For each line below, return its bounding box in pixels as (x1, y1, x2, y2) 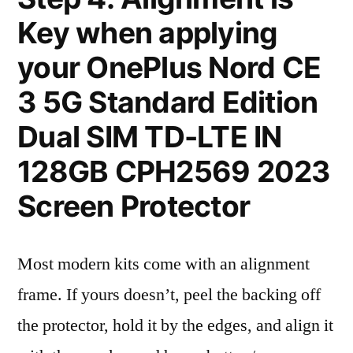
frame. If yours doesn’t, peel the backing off (17, 284, 321, 306)
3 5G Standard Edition (17, 84, 318, 120)
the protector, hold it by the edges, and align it (17, 314, 333, 336)
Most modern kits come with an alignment (17, 253, 310, 275)
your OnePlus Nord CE (17, 50, 321, 85)
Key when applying (17, 15, 278, 50)
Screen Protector (17, 188, 251, 224)
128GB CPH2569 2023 (17, 154, 330, 189)
